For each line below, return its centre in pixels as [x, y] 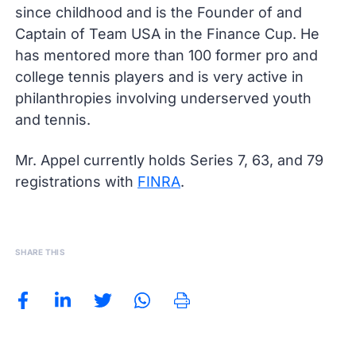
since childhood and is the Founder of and [159, 12]
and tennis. [55, 120]
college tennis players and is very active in [160, 77]
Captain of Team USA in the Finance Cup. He [168, 34]
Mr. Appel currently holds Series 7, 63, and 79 [172, 160]
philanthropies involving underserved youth [164, 98]
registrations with [77, 182]
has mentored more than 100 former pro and [167, 55]
